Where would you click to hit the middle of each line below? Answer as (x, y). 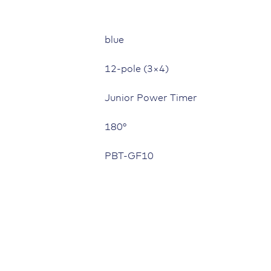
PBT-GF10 (129, 156)
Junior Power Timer (151, 98)
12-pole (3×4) (137, 69)
